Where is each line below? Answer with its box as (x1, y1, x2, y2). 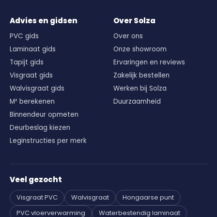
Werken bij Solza (113, 83, 167, 93)
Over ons (113, 31, 143, 41)
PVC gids (10, 31, 39, 41)
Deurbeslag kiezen (10, 123, 70, 132)
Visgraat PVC (16, 192, 58, 202)
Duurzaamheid (113, 96, 161, 106)
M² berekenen (10, 96, 55, 106)
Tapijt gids (10, 57, 44, 67)
